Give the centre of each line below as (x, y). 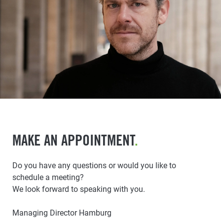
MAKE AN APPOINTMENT (74, 142)
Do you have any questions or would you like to (94, 166)
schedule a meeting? (48, 178)
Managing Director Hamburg (62, 213)
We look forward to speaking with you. (79, 189)
